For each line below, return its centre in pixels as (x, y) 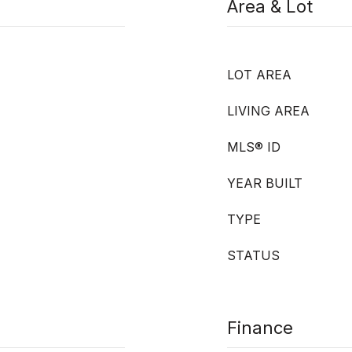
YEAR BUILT (265, 183)
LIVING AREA (268, 111)
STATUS (253, 255)
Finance (260, 328)
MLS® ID (254, 147)
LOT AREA (259, 75)
